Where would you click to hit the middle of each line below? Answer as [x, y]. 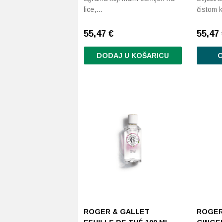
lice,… [93, 9]
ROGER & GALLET [117, 212]
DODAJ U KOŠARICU [133, 55]
